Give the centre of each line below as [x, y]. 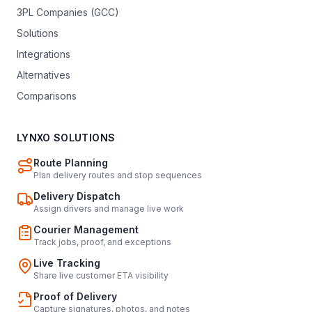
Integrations [44, 54]
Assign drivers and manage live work [109, 208]
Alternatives [44, 75]
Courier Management [86, 229]
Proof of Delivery [75, 296]
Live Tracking [67, 263]
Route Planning [71, 162]
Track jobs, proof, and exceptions [102, 242]
